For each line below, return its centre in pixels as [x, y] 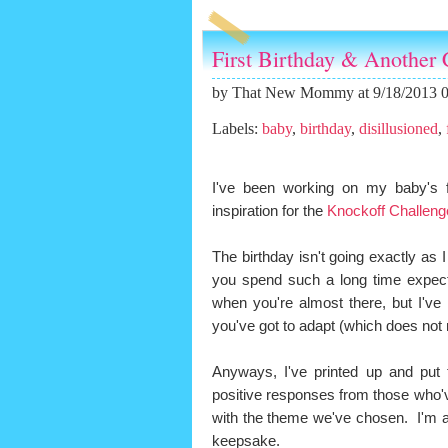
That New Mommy [293, 93]
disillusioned [398, 129]
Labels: [237, 129]
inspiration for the [269, 211]
